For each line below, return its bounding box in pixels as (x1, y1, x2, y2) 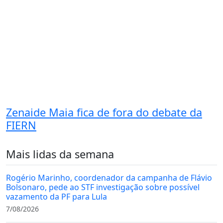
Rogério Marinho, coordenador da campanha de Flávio (6, 172, 212, 184)
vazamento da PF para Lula (6, 191, 107, 203)
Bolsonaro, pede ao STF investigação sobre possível (6, 182, 200, 193)
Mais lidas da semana (6, 147, 114, 162)
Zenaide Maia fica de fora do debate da (6, 105, 202, 120)
